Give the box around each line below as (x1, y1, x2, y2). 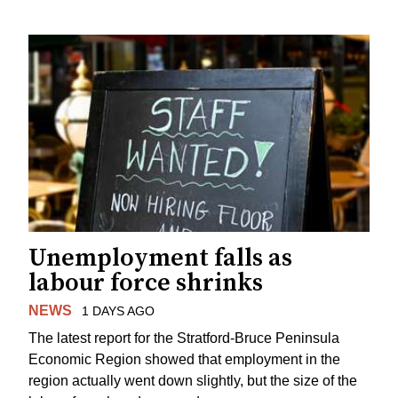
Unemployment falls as (28, 243, 292, 275)
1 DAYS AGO (81, 304, 155, 319)
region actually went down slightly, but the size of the (28, 372, 357, 388)
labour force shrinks (28, 267, 263, 299)
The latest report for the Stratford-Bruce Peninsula (28, 330, 339, 346)
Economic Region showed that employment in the (28, 351, 340, 367)
